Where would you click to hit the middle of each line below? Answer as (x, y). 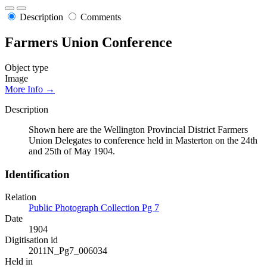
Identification (37, 174)
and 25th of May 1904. (72, 151)
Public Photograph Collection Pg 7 (94, 208)
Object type (27, 67)
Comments (101, 17)
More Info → (30, 89)
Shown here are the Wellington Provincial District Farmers (138, 129)
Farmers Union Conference (89, 43)
